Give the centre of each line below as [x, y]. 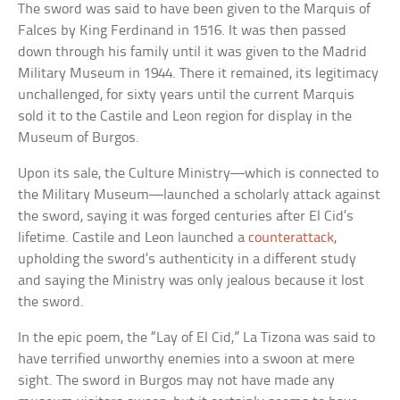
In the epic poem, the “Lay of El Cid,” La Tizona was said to [197, 337]
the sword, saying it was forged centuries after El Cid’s [186, 216]
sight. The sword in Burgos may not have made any [177, 380]
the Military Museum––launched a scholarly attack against [200, 195]
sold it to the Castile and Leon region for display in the [185, 116]
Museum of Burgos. [79, 137]
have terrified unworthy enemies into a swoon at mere [187, 359]
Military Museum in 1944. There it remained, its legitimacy [199, 73]
